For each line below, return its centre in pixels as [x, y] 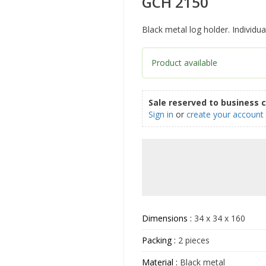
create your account [225, 115]
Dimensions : [168, 218]
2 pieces [193, 240]
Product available [184, 63]
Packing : [159, 240]
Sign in [161, 115]
